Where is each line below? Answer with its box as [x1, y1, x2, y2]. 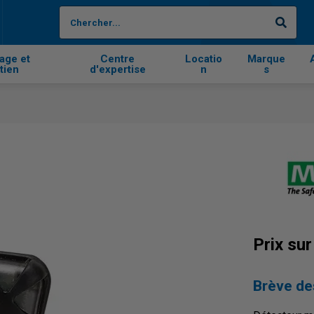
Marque [247, 52, 285, 65]
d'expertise [89, 62, 146, 76]
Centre [100, 52, 135, 65]
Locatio [185, 52, 223, 65]
